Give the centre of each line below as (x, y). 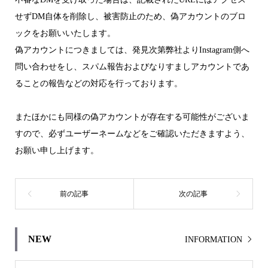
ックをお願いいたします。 (65, 33)
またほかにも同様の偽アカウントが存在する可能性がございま (132, 117)
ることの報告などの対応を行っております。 (98, 83)
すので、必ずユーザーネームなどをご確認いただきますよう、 (132, 133)
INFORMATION (214, 240)
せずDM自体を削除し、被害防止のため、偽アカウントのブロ (130, 16)
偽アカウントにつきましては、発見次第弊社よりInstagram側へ (132, 50)
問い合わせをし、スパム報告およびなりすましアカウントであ (132, 66)
